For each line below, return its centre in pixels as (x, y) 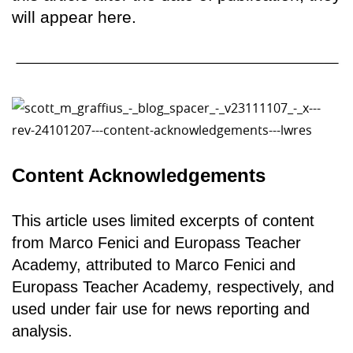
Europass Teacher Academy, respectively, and (173, 287)
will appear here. (74, 17)
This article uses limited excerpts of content (163, 221)
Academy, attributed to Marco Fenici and (154, 265)
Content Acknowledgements (139, 176)
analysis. (42, 331)
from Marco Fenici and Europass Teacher (156, 243)
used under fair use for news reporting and (161, 309)
